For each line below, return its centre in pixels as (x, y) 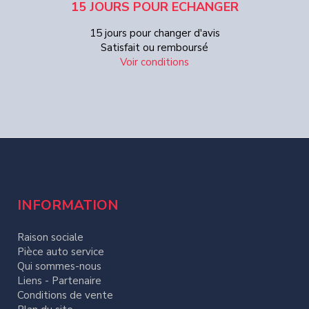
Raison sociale (50, 238)
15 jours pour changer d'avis (154, 33)
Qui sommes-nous (59, 267)
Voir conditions (154, 62)
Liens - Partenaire (59, 281)
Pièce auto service (61, 252)
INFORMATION (68, 206)
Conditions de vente (65, 296)
